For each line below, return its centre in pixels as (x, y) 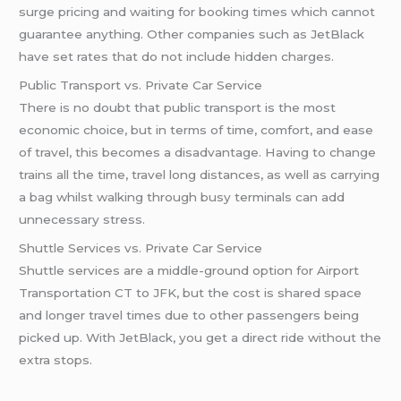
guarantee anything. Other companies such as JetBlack (192, 34)
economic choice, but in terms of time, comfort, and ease (196, 130)
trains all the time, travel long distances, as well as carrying (200, 175)
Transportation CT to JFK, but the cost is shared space (191, 292)
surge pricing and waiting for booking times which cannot (197, 12)
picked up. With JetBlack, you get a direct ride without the (200, 337)
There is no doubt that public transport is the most (178, 108)
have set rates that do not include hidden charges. (177, 57)
